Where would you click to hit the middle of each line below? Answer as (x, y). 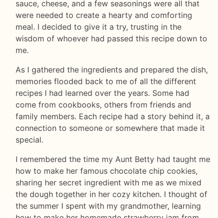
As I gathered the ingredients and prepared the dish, (112, 70)
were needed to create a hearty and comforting (104, 15)
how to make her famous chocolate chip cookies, (107, 171)
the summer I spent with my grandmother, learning (108, 206)
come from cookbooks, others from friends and (103, 105)
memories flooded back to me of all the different (106, 82)
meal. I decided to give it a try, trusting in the (99, 27)
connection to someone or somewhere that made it (110, 128)
